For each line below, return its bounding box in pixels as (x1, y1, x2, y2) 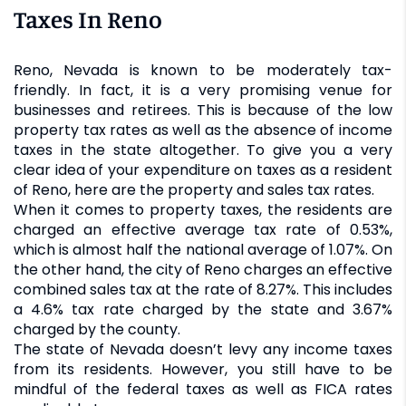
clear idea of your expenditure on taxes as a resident (14, 159, 392, 180)
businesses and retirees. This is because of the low (14, 99, 392, 121)
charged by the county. (14, 318, 180, 340)
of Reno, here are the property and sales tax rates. (14, 179, 374, 200)
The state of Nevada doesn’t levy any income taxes (14, 338, 392, 360)
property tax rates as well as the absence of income (14, 119, 392, 140)
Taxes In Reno (14, 4, 162, 34)
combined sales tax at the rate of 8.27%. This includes (14, 278, 392, 300)
